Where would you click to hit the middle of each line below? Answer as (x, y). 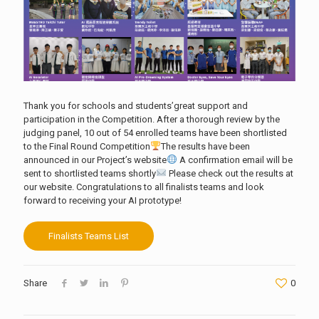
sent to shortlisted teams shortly (90, 173)
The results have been (205, 146)
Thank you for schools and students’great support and (136, 105)
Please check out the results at (230, 173)
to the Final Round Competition (87, 146)
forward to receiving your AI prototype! (103, 200)
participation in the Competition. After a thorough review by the (152, 119)
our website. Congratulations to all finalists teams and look (144, 187)
